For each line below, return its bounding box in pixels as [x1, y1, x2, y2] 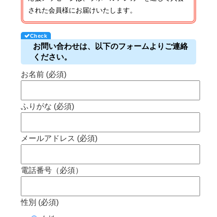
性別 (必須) [21, 198, 59, 206]
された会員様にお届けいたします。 [28, 6, 137, 14]
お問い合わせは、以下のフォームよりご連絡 [33, 42, 188, 50]
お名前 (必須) [21, 70, 67, 78]
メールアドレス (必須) [21, 134, 98, 142]
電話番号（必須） [21, 166, 83, 174]
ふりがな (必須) [21, 102, 75, 110]
